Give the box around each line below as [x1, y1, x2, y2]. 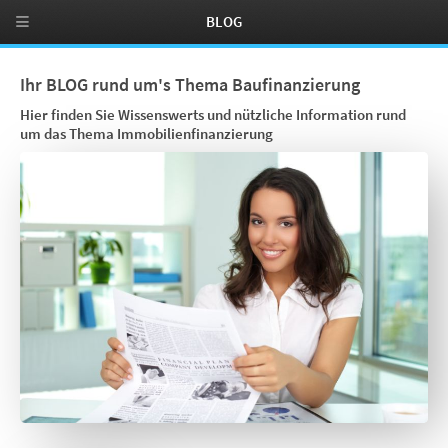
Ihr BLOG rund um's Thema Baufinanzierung [20, 73, 360, 97]
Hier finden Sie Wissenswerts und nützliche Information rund [20, 106, 406, 125]
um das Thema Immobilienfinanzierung [20, 125, 273, 144]
